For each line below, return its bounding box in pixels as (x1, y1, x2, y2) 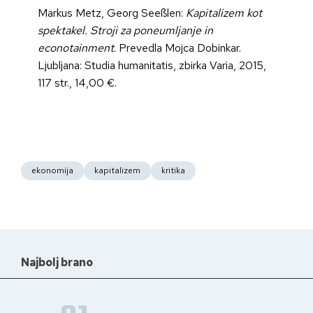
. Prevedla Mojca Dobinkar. (114, 41, 241, 56)
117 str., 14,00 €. (38, 75, 117, 91)
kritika (161, 165, 185, 177)
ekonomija (31, 165, 73, 177)
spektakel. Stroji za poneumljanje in (38, 23, 213, 38)
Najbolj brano (21, 255, 93, 270)
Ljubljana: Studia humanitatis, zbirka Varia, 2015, (38, 58, 266, 73)
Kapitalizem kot (186, 6, 262, 21)
